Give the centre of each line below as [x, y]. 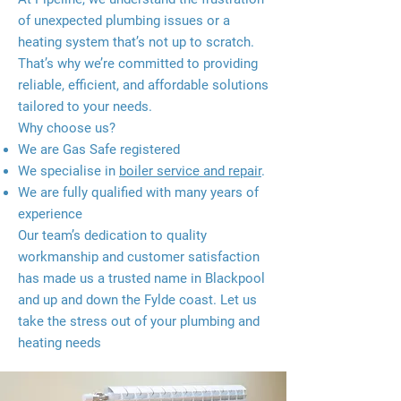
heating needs [60, 343]
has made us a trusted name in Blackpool [141, 278]
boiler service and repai [188, 171]
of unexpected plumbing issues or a [124, 21]
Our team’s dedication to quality [112, 235]
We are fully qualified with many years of [138, 192]
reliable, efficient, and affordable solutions [143, 85]
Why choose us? [67, 128]
